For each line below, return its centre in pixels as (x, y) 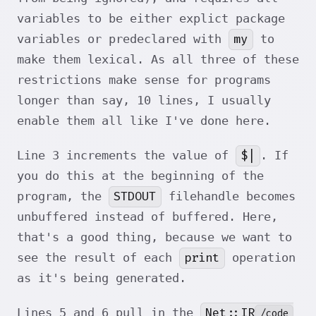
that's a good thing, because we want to (154, 237)
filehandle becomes (228, 196)
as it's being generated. (102, 278)
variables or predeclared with (123, 39)
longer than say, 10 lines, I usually (144, 101)
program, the (63, 196)
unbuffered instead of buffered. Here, (147, 217)
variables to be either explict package (151, 19)
